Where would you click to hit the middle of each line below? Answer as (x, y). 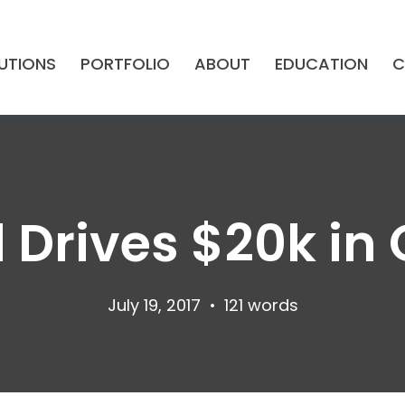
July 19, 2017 (154, 307)
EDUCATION (321, 65)
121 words (259, 307)
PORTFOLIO (125, 65)
